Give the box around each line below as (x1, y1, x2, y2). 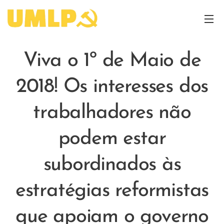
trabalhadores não (33, 103, 191, 123)
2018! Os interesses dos (15, 77, 208, 97)
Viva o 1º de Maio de (23, 51, 201, 71)
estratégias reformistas (15, 181, 209, 201)
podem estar (58, 129, 166, 149)
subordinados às (43, 155, 181, 175)
